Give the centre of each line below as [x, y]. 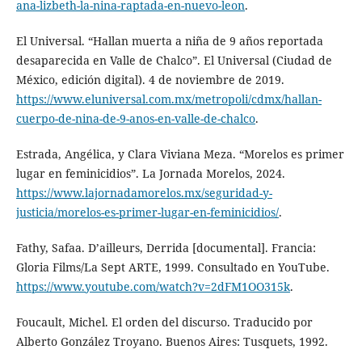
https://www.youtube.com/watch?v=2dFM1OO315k [153, 286]
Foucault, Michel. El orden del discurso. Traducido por [164, 322]
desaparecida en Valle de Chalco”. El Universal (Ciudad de [174, 60]
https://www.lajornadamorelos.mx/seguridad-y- [144, 192]
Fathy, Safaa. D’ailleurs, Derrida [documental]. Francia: [166, 247]
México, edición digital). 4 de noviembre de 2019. [150, 79]
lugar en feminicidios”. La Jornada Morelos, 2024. [150, 173]
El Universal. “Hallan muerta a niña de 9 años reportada [169, 40]
